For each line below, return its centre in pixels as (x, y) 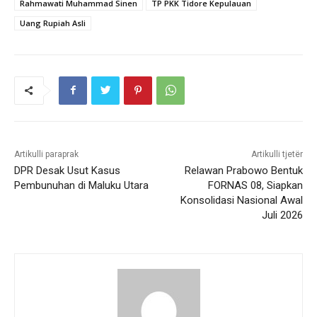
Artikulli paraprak (46, 154)
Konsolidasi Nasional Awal (241, 200)
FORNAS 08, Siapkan (255, 185)
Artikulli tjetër (277, 154)
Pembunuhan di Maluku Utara (81, 185)
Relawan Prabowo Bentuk (243, 170)
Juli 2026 (282, 215)
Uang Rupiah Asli (53, 23)
